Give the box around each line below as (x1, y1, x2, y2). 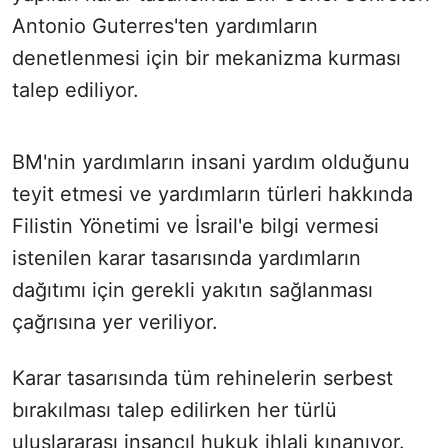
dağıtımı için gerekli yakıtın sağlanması (12, 278, 373, 303)
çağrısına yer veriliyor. (12, 310, 218, 335)
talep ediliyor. (12, 78, 139, 103)
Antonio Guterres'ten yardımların (12, 14, 318, 39)
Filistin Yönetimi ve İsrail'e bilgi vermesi (12, 214, 379, 239)
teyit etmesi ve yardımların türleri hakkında (12, 182, 413, 207)
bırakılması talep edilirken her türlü (12, 398, 337, 423)
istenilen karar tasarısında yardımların (12, 246, 361, 271)
